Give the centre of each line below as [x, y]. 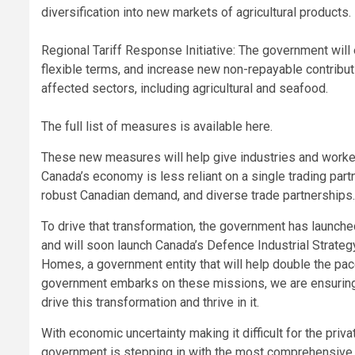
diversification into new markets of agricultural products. [196, 12]
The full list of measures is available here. [157, 126]
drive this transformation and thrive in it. [150, 302]
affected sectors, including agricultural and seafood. [185, 88]
